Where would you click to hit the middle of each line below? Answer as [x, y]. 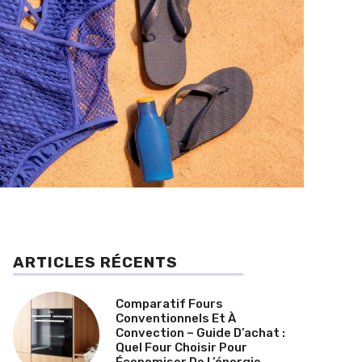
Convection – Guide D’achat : [200, 333]
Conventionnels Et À [175, 318]
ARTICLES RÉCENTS [95, 262]
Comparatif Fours [169, 303]
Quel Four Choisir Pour [181, 347]
